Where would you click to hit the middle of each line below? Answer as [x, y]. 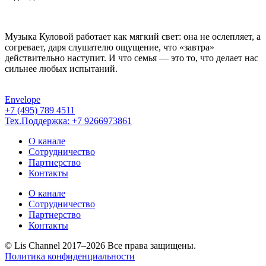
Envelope [23, 99]
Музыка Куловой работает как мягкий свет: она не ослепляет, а [133, 36]
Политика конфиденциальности [70, 256]
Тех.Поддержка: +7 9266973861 [68, 121]
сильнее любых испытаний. [61, 68]
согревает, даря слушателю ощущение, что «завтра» [110, 47]
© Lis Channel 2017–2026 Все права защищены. [100, 245]
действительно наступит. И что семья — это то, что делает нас [132, 58]
